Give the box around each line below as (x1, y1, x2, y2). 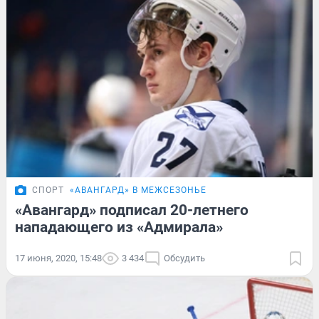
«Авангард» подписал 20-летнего (15, 202, 249, 219)
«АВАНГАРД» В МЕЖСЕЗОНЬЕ (70, 185, 206, 196)
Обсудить (164, 253, 205, 264)
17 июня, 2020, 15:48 (15, 253, 102, 264)
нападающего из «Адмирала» (15, 219, 223, 236)
